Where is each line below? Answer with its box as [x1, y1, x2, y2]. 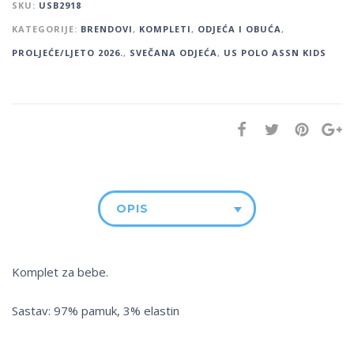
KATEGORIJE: [12, 23, 81, 36]
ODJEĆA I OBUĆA [198, 23, 281, 36]
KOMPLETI [139, 23, 191, 36]
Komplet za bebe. [12, 264, 108, 281]
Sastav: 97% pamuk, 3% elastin [12, 303, 179, 319]
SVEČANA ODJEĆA [130, 47, 217, 59]
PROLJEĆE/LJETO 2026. [12, 47, 123, 59]
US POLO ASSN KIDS [224, 47, 326, 59]
